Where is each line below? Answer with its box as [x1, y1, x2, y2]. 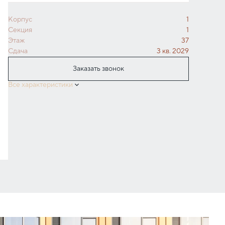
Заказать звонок [73, 64, 124, 73]
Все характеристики [8, 80, 73, 89]
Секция [8, 25, 32, 35]
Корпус [8, 15, 32, 24]
